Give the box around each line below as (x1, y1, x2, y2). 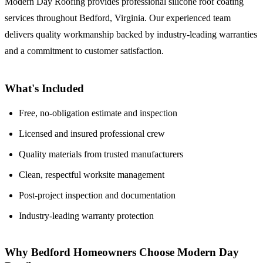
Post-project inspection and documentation (19, 190, 176, 200)
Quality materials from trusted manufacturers (19, 149, 183, 159)
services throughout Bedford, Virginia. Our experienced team (5, 13, 231, 23)
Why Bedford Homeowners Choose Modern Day (5, 246, 239, 259)
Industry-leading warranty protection (19, 210, 154, 221)
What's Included (5, 82, 84, 95)
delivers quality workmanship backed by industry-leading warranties (5, 29, 257, 40)
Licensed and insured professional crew (19, 128, 165, 139)
